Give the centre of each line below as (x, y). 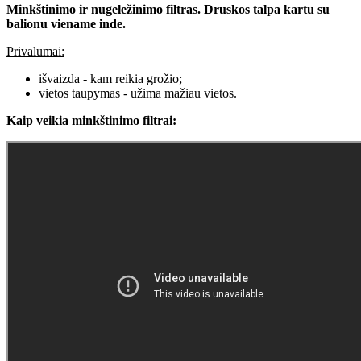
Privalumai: (35, 52)
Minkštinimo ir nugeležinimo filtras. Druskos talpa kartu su (168, 10)
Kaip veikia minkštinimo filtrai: (91, 121)
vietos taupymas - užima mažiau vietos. (138, 93)
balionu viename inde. (66, 24)
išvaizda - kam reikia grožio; (110, 79)
